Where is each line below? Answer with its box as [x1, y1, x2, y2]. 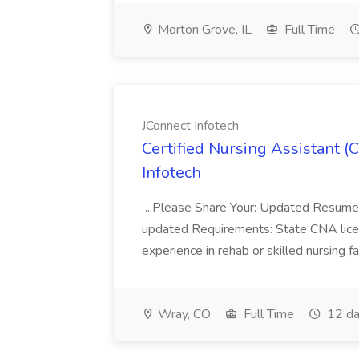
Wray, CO [155, 305, 211, 323]
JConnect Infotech [142, 117, 239, 135]
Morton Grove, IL [155, 21, 252, 38]
